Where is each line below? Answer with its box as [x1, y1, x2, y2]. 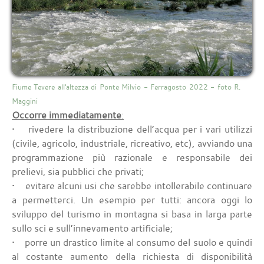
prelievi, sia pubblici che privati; [12, 165, 144, 179]
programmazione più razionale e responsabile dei [12, 151, 252, 164]
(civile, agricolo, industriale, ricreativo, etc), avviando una [12, 137, 252, 150]
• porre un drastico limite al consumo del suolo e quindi [12, 236, 252, 249]
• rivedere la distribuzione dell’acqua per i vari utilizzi [12, 123, 252, 136]
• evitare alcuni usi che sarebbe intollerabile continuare [12, 179, 252, 193]
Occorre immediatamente [12, 108, 121, 122]
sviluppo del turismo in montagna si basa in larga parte [12, 207, 252, 221]
